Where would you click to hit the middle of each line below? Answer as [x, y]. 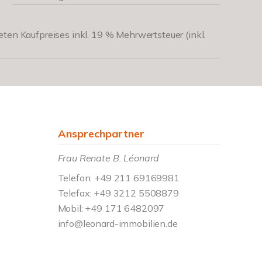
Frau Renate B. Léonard [108, 158]
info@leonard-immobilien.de [118, 223]
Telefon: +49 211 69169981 [118, 178]
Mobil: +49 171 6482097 [111, 208]
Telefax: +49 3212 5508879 [118, 193]
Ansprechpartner [101, 134]
